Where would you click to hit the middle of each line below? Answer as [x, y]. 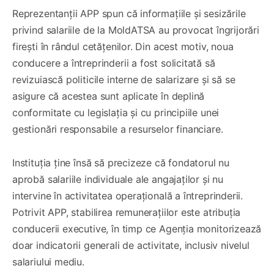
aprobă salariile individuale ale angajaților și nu [118, 179]
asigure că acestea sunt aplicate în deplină [109, 96]
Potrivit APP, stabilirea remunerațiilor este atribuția [127, 212]
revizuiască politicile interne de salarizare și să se [124, 79]
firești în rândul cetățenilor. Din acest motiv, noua [123, 46]
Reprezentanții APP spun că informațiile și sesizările [129, 13]
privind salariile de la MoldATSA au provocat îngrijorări [136, 30]
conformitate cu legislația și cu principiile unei [116, 112]
